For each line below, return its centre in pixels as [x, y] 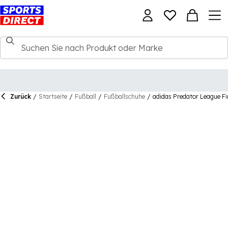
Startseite [53, 96]
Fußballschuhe [124, 96]
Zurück [21, 96]
